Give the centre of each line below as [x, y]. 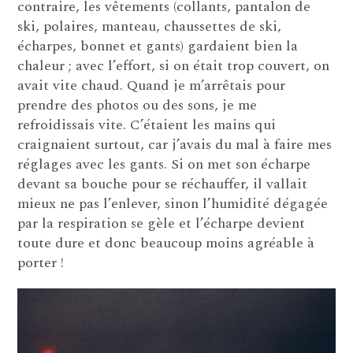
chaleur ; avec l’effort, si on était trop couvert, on [174, 66]
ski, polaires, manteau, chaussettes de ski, [150, 27]
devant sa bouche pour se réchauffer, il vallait [163, 184]
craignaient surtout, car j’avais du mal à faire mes [175, 145]
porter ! [41, 263]
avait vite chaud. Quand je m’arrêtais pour [152, 86]
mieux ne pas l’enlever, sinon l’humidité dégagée [173, 204]
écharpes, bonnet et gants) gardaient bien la [158, 46]
